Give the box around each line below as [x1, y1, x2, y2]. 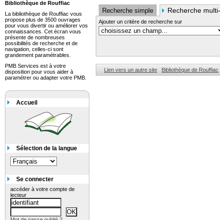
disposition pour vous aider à [5, 69, 73, 75]
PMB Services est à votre [5, 63, 66, 69]
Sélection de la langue [16, 145, 77, 152]
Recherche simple [102, 7, 153, 14]
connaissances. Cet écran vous [5, 28, 81, 34]
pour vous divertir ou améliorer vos [5, 23, 88, 28]
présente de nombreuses [5, 34, 65, 40]
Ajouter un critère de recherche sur [99, 19, 182, 25]
